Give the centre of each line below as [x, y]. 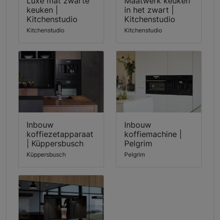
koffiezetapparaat [60, 134]
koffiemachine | [153, 134]
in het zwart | [149, 10]
